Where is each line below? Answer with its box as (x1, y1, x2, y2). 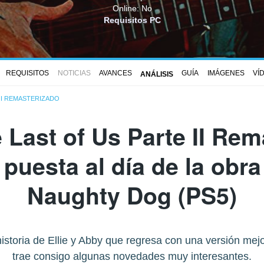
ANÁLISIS (140, 70, 173, 78)
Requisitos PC (103, 15, 161, 25)
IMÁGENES (207, 69, 245, 78)
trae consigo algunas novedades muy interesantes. (12, 250, 252, 263)
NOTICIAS (57, 69, 91, 78)
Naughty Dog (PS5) (27, 179, 237, 212)
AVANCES (98, 69, 132, 78)
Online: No (112, 3, 152, 13)
